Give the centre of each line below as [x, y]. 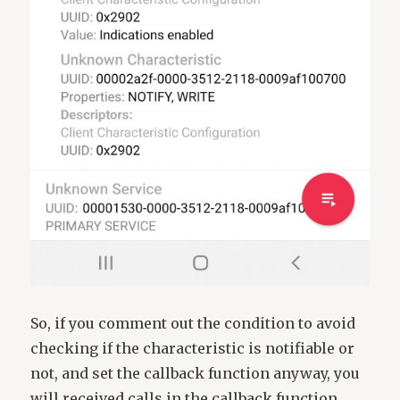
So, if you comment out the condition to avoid [193, 323]
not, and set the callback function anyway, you [196, 373]
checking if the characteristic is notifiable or [193, 348]
